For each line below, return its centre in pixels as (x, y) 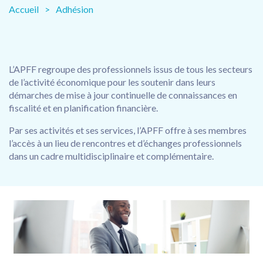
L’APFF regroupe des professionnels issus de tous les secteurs (131, 69)
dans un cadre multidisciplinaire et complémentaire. (111, 156)
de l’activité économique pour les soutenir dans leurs (112, 82)
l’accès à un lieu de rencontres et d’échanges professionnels (125, 143)
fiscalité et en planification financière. (83, 107)
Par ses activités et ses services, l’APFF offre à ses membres (128, 130)
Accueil (24, 9)
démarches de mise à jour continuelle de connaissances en (123, 95)
